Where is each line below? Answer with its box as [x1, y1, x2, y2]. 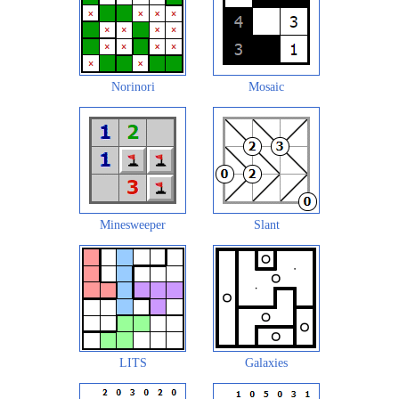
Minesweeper [100, 217, 166, 232]
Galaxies [245, 355, 288, 370]
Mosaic [248, 79, 284, 94]
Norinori [110, 79, 155, 94]
